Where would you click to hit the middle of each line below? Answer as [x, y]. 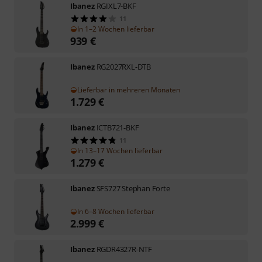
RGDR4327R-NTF [124, 249]
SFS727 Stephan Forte [133, 188]
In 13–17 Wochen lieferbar [120, 150]
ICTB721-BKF [118, 127]
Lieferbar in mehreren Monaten [129, 89]
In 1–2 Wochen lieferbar [116, 29]
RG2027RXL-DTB [124, 66]
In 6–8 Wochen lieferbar [116, 211]
